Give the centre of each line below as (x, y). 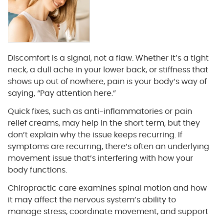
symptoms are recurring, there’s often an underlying (108, 146)
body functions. (37, 170)
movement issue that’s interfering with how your (100, 158)
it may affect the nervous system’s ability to (92, 200)
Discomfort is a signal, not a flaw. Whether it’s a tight (108, 58)
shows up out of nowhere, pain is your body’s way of (107, 81)
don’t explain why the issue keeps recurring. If (95, 135)
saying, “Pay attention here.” (62, 93)
